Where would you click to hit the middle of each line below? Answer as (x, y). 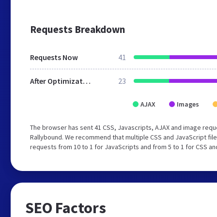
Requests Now (54, 57)
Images (188, 104)
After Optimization (87, 81)
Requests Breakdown (77, 29)
